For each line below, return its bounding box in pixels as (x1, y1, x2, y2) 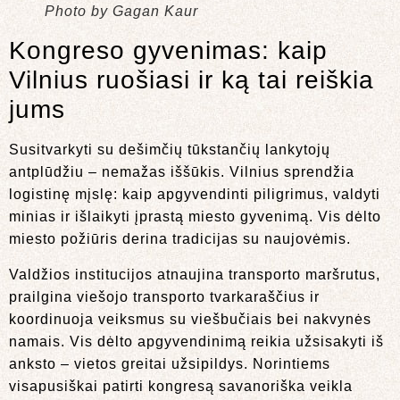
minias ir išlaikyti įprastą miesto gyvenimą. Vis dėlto (9, 209, 381, 225)
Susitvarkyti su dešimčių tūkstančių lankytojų (9, 142, 330, 158)
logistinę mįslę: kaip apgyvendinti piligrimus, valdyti (9, 187, 380, 203)
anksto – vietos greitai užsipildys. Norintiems (9, 355, 330, 371)
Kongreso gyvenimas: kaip (9, 37, 328, 65)
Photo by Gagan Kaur (45, 4, 198, 20)
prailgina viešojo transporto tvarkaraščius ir (9, 288, 320, 304)
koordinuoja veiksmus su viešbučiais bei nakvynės (9, 311, 371, 327)
